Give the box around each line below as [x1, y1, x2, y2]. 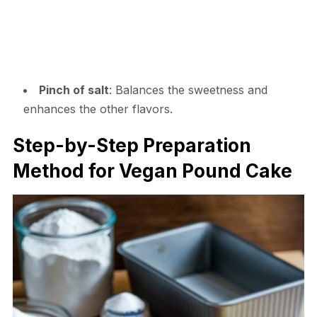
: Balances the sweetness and [108, 82, 267, 97]
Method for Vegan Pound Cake [12, 159, 292, 182]
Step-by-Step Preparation [12, 134, 251, 156]
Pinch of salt [38, 82, 109, 97]
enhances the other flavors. [23, 101, 173, 116]
